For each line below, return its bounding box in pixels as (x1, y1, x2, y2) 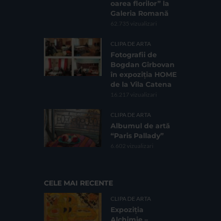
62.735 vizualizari (110, 19, 157, 27)
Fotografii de (110, 50, 157, 59)
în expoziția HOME (110, 70, 177, 79)
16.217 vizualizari (110, 90, 157, 98)
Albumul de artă (110, 121, 170, 130)
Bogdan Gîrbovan (110, 60, 175, 69)
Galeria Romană (110, 8, 169, 18)
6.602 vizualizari (110, 142, 153, 149)
